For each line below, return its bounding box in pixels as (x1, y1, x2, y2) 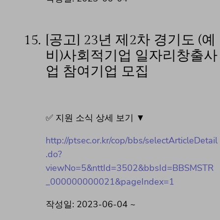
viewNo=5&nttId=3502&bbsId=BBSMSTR (46, 162, 214, 174)
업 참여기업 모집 (46, 63, 149, 80)
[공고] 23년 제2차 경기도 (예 (46, 32, 216, 49)
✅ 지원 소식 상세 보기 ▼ (46, 112, 145, 124)
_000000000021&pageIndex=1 (46, 176, 174, 188)
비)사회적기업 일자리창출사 (46, 48, 218, 64)
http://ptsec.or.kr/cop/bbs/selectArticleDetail (46, 135, 218, 147)
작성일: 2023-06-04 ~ (46, 198, 136, 211)
